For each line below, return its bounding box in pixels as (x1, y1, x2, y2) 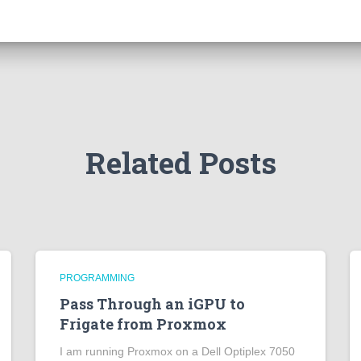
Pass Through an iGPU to (60, 294, 245, 313)
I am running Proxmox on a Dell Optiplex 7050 (60, 345, 295, 358)
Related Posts (85, 143, 276, 182)
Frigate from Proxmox (60, 314, 226, 334)
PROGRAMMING (60, 272, 135, 284)
